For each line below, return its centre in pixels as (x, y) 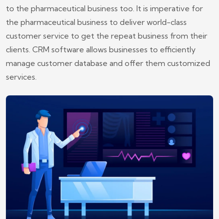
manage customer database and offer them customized (108, 63)
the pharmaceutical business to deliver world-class (96, 22)
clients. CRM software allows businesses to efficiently (101, 49)
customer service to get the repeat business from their (107, 35)
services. (21, 77)
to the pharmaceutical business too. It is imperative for (104, 8)
